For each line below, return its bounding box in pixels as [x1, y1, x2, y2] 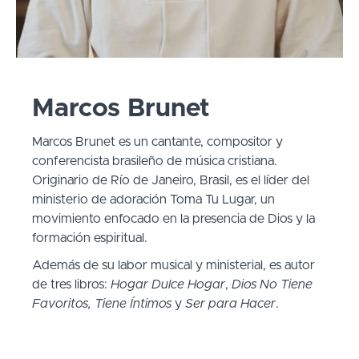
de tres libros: [32, 277, 111, 291]
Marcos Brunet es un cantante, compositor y [32, 135, 283, 148]
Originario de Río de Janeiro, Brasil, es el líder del [32, 173, 309, 187]
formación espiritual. [32, 231, 147, 244]
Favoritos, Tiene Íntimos [32, 296, 171, 310]
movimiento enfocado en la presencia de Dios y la [32, 212, 315, 225]
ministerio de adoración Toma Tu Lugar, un [32, 192, 275, 206]
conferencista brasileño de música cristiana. [32, 154, 277, 167]
